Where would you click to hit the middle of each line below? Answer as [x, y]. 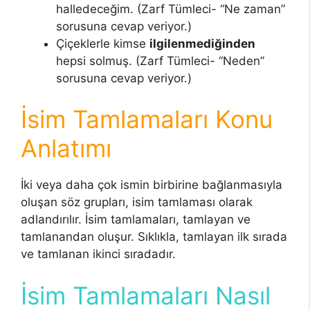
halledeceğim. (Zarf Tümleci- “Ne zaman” [171, 9]
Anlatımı [70, 148]
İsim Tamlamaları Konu [147, 119]
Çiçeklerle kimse [103, 43]
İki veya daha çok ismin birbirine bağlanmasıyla [152, 185]
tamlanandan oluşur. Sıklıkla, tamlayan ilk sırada [154, 237]
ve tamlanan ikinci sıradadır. [98, 254]
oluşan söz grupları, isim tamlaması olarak [137, 202]
